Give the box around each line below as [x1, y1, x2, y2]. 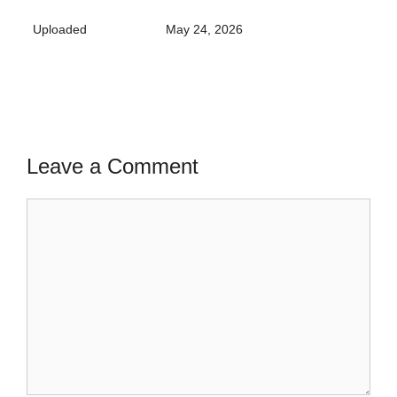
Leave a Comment [27, 154, 198, 179]
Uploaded [33, 22, 87, 37]
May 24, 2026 [165, 22, 243, 37]
